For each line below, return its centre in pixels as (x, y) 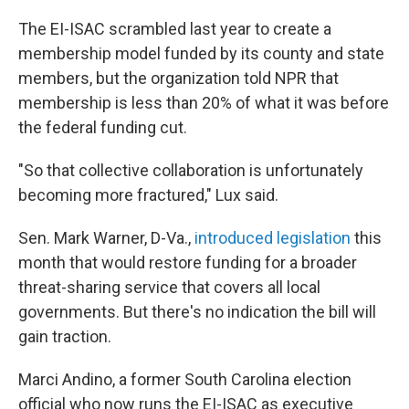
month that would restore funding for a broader (188, 262)
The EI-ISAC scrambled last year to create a (175, 28)
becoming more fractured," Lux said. (148, 194)
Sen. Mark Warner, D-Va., (106, 237)
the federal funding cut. (103, 127)
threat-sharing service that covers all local (169, 287)
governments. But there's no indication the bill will (197, 311)
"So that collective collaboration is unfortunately (191, 170)
